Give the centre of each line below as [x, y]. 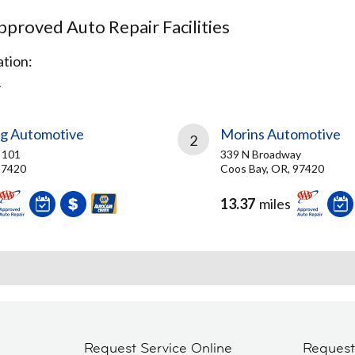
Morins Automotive [281, 134]
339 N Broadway [261, 154]
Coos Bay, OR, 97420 [272, 168]
